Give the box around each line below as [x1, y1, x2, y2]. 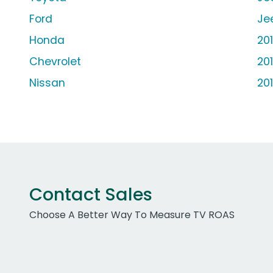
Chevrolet [29, 54, 81, 69]
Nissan [29, 76, 65, 91]
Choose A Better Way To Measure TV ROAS [29, 208, 235, 222]
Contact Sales [29, 182, 152, 207]
